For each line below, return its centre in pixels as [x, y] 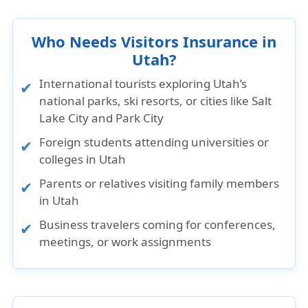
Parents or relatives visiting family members [159, 183]
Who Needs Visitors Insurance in [154, 41]
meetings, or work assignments [125, 242]
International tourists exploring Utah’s [143, 84]
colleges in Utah [83, 159]
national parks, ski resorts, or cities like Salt [156, 101]
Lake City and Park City [102, 118]
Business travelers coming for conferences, [158, 224]
